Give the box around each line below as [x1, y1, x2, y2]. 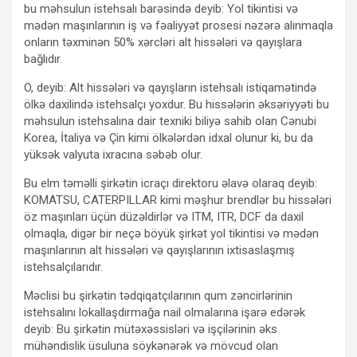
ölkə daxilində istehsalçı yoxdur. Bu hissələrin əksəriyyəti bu [24, 96, 329, 112]
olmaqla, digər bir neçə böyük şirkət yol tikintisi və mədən [24, 226, 319, 241]
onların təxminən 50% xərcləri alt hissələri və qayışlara [24, 34, 302, 49]
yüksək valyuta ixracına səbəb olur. [24, 147, 202, 162]
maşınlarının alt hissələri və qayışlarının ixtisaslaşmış [24, 242, 295, 257]
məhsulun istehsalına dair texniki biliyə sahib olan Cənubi [24, 113, 316, 128]
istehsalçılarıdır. [24, 259, 103, 274]
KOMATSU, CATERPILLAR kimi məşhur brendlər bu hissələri [24, 192, 331, 207]
